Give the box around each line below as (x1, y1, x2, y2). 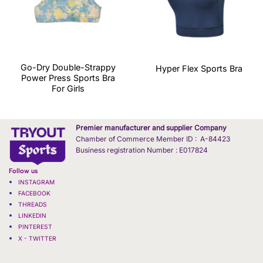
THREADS (18, 201, 47, 208)
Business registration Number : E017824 (76, 146, 208, 155)
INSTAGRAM (18, 178, 55, 186)
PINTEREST (18, 223, 54, 231)
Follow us (9, 166, 40, 175)
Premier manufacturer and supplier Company (76, 123, 227, 133)
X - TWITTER (18, 234, 58, 242)
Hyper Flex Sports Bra (155, 63, 242, 73)
